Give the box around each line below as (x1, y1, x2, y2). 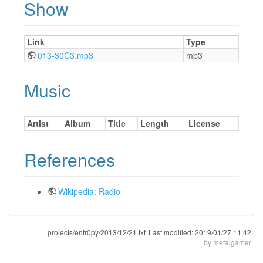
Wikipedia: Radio (58, 185, 120, 197)
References (24, 146, 115, 172)
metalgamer (213, 237, 251, 247)
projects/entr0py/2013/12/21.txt (48, 227, 146, 237)
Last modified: (149, 227, 195, 237)
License (188, 117, 220, 129)
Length (140, 117, 169, 129)
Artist (27, 117, 49, 129)
